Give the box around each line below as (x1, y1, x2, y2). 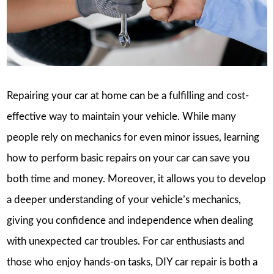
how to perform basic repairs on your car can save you (6, 153, 250, 164)
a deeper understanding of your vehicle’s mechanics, (6, 194, 241, 206)
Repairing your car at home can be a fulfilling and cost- (6, 91, 249, 102)
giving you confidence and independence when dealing (6, 215, 253, 226)
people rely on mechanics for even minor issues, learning (6, 132, 259, 143)
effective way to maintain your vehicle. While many (6, 111, 236, 122)
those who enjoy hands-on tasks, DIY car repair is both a (6, 257, 257, 268)
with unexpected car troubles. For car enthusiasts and (6, 236, 245, 247)
